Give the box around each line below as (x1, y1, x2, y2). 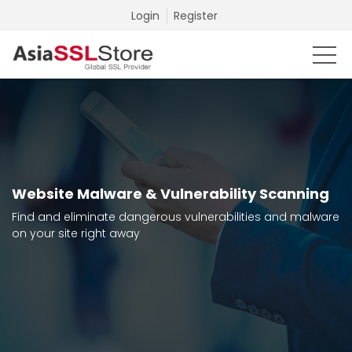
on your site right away (12, 225, 140, 241)
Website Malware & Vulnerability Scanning (12, 184, 329, 203)
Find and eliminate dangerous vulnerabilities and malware (12, 209, 339, 225)
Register (173, 8, 218, 24)
